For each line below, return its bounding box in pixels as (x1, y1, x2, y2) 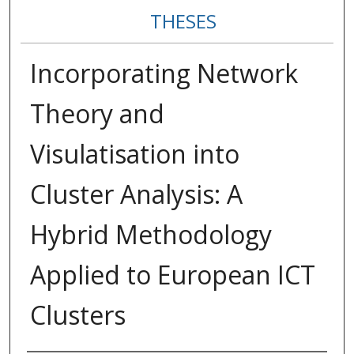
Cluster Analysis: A (29, 177, 243, 212)
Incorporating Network (29, 56, 298, 91)
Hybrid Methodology (29, 217, 272, 252)
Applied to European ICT (29, 258, 315, 292)
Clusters (29, 298, 126, 333)
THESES (149, 8, 217, 35)
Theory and (29, 96, 164, 131)
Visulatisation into (29, 137, 239, 171)
